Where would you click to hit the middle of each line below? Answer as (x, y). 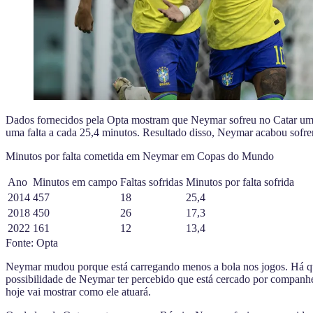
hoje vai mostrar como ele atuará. (78, 291)
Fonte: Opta (32, 242)
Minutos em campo (75, 182)
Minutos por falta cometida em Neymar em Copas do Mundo (140, 156)
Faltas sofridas (152, 182)
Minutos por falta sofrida (240, 182)
